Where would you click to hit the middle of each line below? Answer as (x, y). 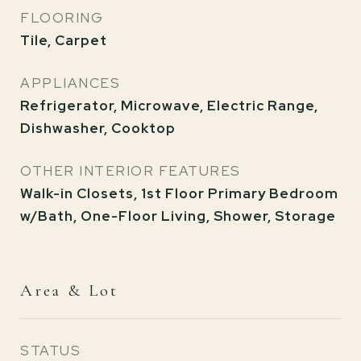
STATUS (50, 351)
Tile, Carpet (64, 40)
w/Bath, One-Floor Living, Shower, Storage (178, 216)
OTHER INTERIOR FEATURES (131, 171)
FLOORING (62, 18)
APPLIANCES (70, 83)
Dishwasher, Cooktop (98, 128)
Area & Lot (69, 290)
